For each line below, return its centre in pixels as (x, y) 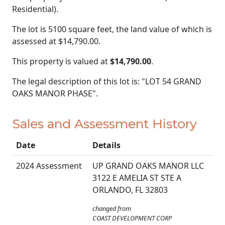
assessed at (35, 41)
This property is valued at (61, 61)
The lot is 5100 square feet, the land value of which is (112, 29)
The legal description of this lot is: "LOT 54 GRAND (107, 81)
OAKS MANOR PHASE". (55, 93)
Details (106, 145)
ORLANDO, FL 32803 (130, 190)
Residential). (35, 9)
